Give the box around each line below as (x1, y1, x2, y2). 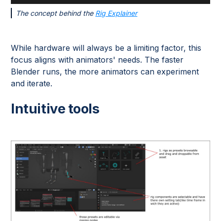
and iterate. (11, 78, 53, 89)
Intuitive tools (11, 101, 100, 117)
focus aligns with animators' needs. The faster (11, 55, 184, 65)
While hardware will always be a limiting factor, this (11, 43, 202, 53)
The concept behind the (16, 9, 96, 18)
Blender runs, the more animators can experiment (11, 67, 199, 77)
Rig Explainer (95, 9, 138, 18)
